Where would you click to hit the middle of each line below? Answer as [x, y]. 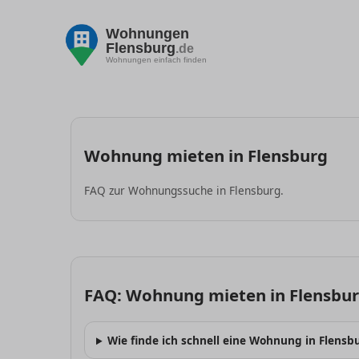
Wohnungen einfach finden [156, 59]
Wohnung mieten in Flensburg [206, 155]
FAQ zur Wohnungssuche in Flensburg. [184, 190]
